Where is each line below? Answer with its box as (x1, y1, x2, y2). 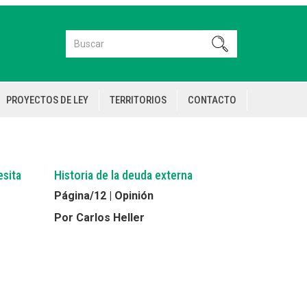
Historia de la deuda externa (53, 168, 193, 182)
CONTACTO (188, 94, 236, 106)
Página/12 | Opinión (53, 189, 153, 202)
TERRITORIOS (110, 94, 167, 106)
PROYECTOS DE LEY (6, 94, 88, 106)
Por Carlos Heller (53, 211, 145, 224)
